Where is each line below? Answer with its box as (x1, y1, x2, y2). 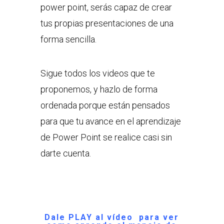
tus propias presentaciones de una (40, 17, 173, 28)
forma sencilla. (40, 33, 96, 44)
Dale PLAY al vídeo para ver (44, 212, 179, 222)
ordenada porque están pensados (40, 99, 170, 110)
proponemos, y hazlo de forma (40, 83, 157, 94)
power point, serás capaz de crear (40, 1, 172, 12)
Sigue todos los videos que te (40, 67, 155, 78)
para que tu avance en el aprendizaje (40, 115, 181, 126)
